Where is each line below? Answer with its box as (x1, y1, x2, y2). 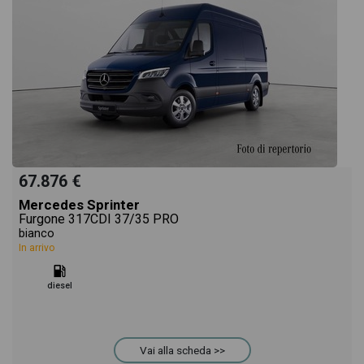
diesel (46, 280, 72, 291)
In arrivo (19, 242, 54, 253)
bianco (19, 227, 54, 240)
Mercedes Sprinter (19, 197, 140, 213)
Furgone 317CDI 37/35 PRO (19, 211, 179, 227)
